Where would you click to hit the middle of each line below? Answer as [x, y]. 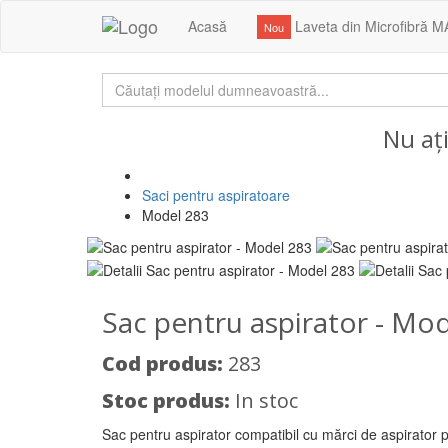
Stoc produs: [166, 400]
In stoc [264, 400]
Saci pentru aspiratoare [216, 195]
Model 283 [175, 215]
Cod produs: [162, 363]
